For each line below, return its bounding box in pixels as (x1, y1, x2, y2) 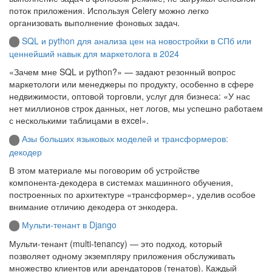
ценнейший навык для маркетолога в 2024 (9, 47, 179, 60)
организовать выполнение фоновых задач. (9, 16, 180, 29)
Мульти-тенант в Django (22, 218, 117, 231)
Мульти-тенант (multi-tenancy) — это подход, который (9, 237, 222, 250)
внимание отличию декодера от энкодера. (9, 200, 178, 212)
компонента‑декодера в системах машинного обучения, (9, 175, 233, 188)
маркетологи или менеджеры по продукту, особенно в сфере (9, 78, 254, 90)
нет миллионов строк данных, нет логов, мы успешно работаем (9, 102, 263, 115)
